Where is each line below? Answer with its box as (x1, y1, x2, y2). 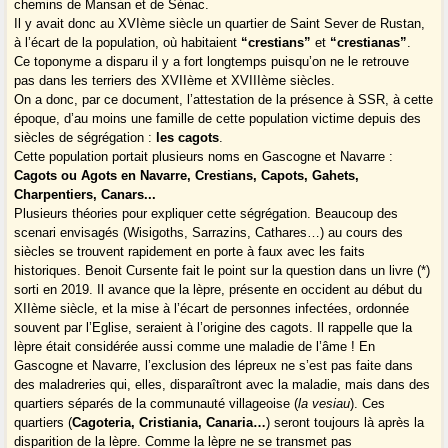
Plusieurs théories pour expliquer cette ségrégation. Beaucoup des (14, 206, 399, 222)
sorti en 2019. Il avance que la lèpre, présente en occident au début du (14, 282, 423, 298)
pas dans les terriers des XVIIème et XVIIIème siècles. (14, 73, 336, 89)
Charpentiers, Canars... (14, 187, 157, 203)
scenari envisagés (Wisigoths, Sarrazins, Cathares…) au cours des (14, 225, 404, 241)
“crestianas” (330, 35, 408, 51)
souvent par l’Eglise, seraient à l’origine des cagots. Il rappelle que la (14, 320, 413, 336)
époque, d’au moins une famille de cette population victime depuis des (14, 111, 422, 127)
